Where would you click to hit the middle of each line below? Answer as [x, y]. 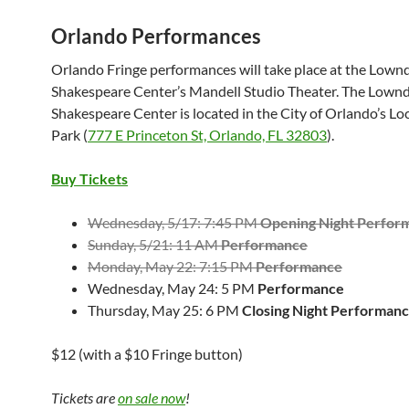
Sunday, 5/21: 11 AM [154, 244]
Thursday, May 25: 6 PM [165, 309]
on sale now [152, 397]
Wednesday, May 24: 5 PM [173, 288]
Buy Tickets [89, 178]
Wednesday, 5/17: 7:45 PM [174, 222]
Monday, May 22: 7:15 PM [172, 266]
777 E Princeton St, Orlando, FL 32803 [207, 134]
